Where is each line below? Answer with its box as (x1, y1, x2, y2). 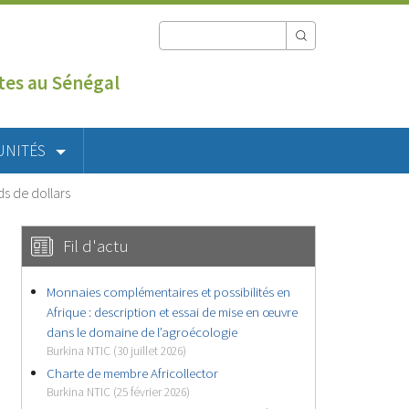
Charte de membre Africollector (47, 363, 219, 382)
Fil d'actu (63, 235, 130, 257)
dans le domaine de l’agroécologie (47, 322, 238, 341)
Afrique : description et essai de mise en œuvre (47, 302, 299, 320)
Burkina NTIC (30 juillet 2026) (47, 342, 187, 359)
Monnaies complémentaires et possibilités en (47, 282, 291, 300)
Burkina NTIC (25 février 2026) (47, 383, 191, 400)
